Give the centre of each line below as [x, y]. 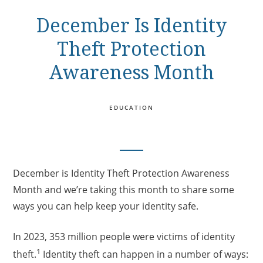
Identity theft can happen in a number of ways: [145, 254]
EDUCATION [131, 107]
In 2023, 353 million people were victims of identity [124, 236]
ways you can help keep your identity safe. [106, 206]
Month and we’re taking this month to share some [124, 189]
